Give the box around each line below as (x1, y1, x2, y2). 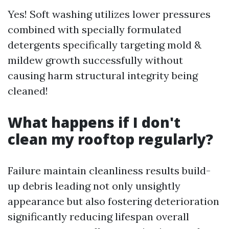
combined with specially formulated (8, 23, 181, 36)
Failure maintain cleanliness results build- (8, 164, 211, 177)
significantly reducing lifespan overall (8, 210, 189, 223)
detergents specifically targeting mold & (8, 38, 201, 52)
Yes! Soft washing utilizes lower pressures (8, 8, 211, 21)
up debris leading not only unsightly (8, 179, 180, 193)
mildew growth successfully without (8, 54, 183, 67)
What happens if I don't (8, 112, 180, 132)
